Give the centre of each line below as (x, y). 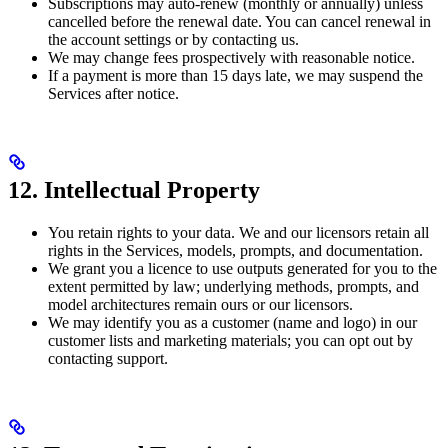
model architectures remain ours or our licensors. (200, 304)
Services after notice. (113, 94)
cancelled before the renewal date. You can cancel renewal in (239, 22)
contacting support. (108, 358)
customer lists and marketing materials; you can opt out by (230, 340)
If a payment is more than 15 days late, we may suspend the (235, 76)
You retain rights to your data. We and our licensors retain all (238, 232)
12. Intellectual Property (134, 189)
